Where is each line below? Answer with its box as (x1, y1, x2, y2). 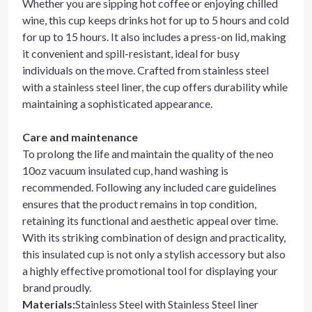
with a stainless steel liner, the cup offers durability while (22, 80, 288, 93)
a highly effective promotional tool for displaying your (22, 264, 278, 277)
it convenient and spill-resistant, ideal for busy (22, 47, 240, 60)
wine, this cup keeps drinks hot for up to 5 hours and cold (22, 13, 289, 26)
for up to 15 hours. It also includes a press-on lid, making (22, 30, 286, 43)
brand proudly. (22, 281, 91, 294)
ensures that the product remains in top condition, (22, 197, 256, 210)
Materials (22, 297, 72, 311)
